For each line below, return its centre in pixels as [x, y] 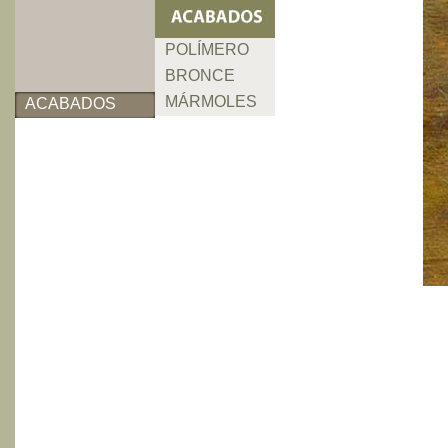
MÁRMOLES [211, 101]
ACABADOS [70, 103]
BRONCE [200, 75]
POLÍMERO [207, 49]
